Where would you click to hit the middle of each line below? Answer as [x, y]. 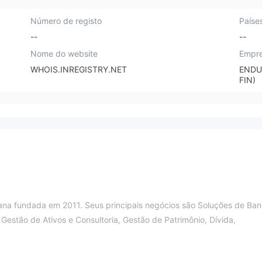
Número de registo [66, 21]
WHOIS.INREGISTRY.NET [79, 69]
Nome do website [64, 53]
